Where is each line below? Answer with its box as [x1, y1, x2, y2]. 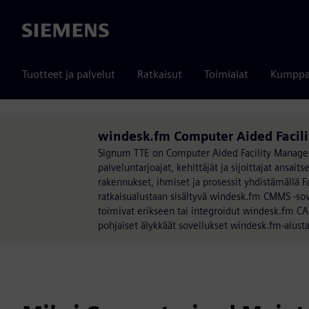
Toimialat [204, 68, 248, 81]
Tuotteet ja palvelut [22, 68, 115, 81]
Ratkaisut [137, 68, 182, 81]
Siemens [22, 24, 62, 38]
